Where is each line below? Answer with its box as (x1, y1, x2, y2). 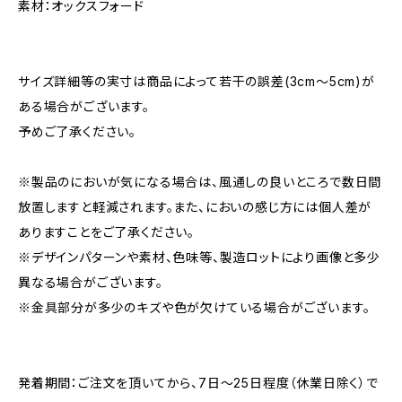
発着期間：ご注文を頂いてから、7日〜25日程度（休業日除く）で (18, 375, 379, 390)
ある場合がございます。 (18, 99, 150, 114)
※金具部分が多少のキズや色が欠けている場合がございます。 (18, 300, 371, 315)
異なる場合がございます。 (18, 275, 163, 290)
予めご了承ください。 (18, 124, 136, 139)
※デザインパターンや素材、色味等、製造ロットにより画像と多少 (18, 249, 380, 265)
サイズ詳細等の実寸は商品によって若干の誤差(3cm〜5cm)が (18, 74, 375, 89)
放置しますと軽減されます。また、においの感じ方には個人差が (18, 199, 372, 214)
